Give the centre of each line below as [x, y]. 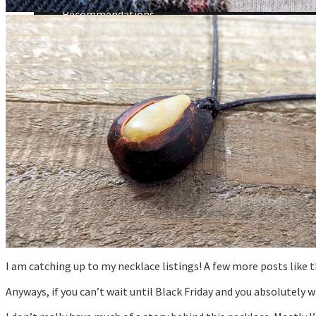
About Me [57, 42]
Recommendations [108, 14]
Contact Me [62, 56]
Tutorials [84, 28]
